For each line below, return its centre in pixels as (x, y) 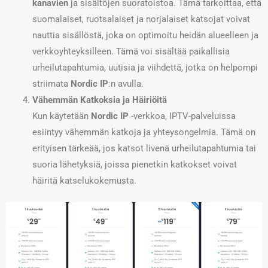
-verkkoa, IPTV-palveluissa (182, 116)
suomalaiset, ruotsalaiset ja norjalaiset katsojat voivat (141, 19)
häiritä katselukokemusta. (84, 181)
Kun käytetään (61, 116)
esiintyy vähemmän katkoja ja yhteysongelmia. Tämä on (144, 133)
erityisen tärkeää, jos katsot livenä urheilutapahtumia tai (144, 149)
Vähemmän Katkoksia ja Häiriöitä (99, 100)
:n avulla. (126, 84)
